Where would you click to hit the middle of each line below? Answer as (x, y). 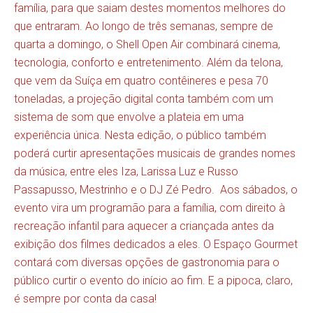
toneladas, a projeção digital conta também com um (144, 99)
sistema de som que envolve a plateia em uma (129, 117)
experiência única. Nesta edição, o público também (140, 135)
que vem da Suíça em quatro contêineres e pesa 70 (141, 80)
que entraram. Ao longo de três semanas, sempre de (144, 26)
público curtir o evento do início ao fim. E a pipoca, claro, (153, 280)
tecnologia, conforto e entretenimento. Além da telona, (148, 62)
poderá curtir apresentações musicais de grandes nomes (155, 153)
